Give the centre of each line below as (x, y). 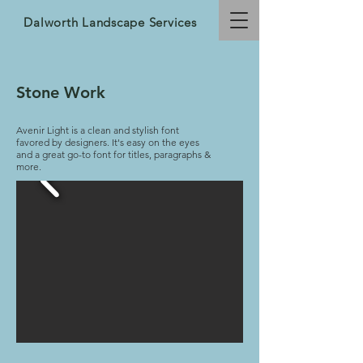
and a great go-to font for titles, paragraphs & (113, 154)
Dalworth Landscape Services (110, 22)
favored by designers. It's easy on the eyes (108, 142)
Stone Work (61, 92)
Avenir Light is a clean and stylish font (98, 130)
